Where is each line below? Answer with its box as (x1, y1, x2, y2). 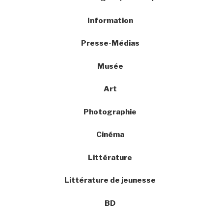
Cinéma (96, 130, 124, 139)
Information (87, 16, 133, 25)
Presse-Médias (81, 39, 139, 48)
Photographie (83, 107, 137, 116)
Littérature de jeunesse (64, 176, 156, 185)
